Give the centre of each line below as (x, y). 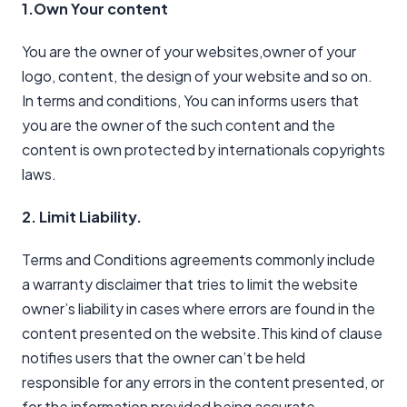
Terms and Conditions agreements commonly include (199, 260)
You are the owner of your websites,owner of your (189, 52)
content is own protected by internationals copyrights (203, 150)
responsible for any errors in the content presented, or (203, 382)
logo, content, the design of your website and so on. (197, 76)
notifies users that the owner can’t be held (164, 358)
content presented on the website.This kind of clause (202, 333)
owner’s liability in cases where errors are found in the (199, 309)
